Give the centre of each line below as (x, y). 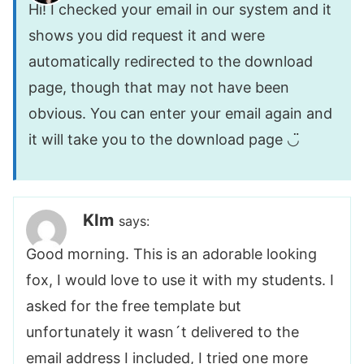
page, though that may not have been (159, 88)
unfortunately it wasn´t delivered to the (162, 331)
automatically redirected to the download (171, 62)
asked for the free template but (134, 305)
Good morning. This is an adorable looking (171, 253)
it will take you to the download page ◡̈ (164, 140)
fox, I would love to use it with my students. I (180, 279)
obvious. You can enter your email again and (180, 114)
